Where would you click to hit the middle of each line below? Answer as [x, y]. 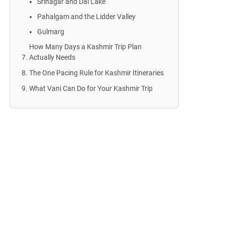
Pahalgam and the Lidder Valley [87, 17]
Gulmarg [51, 32]
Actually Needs [52, 57]
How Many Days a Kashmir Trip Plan [86, 47]
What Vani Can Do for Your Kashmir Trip [91, 88]
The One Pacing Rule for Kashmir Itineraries [97, 73]
